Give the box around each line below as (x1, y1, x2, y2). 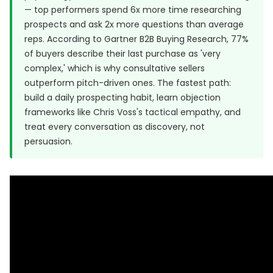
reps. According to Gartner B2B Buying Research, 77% (24, 33, 249, 45)
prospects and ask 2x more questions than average (24, 18, 244, 30)
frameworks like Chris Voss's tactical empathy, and (24, 106, 241, 118)
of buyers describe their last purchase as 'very (24, 48, 221, 60)
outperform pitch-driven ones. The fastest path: (24, 77, 231, 89)
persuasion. (24, 135, 73, 147)
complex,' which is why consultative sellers (24, 62, 205, 74)
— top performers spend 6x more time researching (24, 4, 241, 16)
